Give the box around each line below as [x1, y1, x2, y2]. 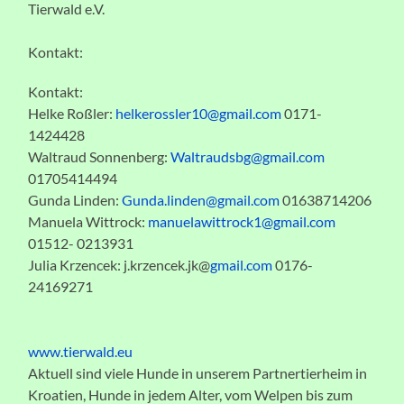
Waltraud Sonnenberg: [28, 147, 171, 165]
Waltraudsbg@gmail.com [170, 147, 326, 165]
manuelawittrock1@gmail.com [148, 212, 336, 230]
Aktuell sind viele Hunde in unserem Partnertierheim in [28, 363, 368, 381]
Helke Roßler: [28, 104, 116, 122]
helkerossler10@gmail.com [115, 104, 282, 122]
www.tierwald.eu [28, 342, 133, 360]
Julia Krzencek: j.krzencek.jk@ [28, 255, 211, 273]
